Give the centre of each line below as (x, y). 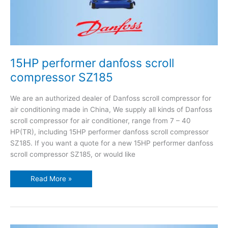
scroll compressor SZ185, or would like (73, 154)
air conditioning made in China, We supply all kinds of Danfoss (111, 109)
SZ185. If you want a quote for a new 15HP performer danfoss (112, 143)
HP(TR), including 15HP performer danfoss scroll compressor (109, 132)
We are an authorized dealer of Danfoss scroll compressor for (111, 98)
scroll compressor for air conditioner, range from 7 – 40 (101, 121)
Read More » (51, 178)
